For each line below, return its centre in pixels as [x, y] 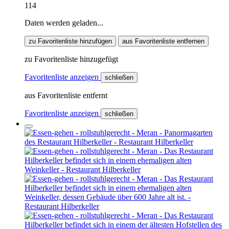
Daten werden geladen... [64, 22]
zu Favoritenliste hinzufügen [70, 41]
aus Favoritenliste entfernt [66, 95]
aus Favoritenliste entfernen [163, 41]
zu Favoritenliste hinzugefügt [71, 59]
